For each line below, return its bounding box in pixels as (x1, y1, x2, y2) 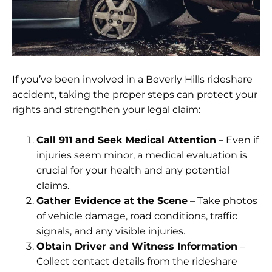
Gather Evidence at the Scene (36, 194, 188, 206)
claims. (36, 179, 69, 191)
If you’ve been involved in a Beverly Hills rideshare (12, 73, 253, 85)
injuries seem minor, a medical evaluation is (36, 149, 247, 161)
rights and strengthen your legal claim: (12, 103, 200, 115)
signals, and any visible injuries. (36, 225, 185, 237)
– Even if (216, 134, 259, 146)
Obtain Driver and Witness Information (36, 240, 237, 252)
